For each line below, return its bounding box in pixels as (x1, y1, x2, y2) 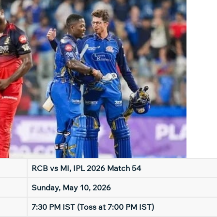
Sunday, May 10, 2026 (31, 183, 111, 192)
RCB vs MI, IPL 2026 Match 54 (31, 163, 141, 173)
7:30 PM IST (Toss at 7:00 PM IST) (31, 202, 154, 212)
